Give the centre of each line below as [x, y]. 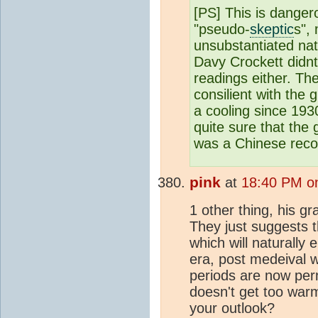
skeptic [272, 29]
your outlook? [232, 308]
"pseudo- [222, 29]
